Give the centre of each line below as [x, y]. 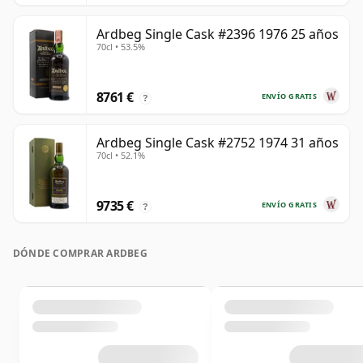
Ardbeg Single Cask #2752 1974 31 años [218, 143]
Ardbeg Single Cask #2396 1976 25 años [218, 34]
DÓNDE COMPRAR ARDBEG [80, 254]
